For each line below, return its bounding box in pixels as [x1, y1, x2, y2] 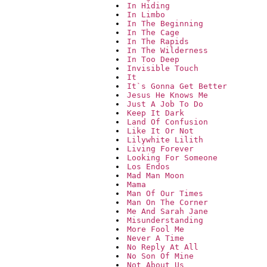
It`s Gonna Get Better [127, 82, 227, 91]
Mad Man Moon [127, 171, 184, 181]
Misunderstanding [127, 216, 203, 225]
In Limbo [127, 10, 165, 20]
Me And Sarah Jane [127, 207, 208, 216]
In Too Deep [127, 55, 179, 64]
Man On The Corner [127, 198, 208, 207]
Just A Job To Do [127, 100, 203, 109]
